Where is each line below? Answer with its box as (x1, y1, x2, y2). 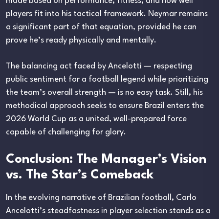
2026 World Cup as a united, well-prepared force (6, 114, 187, 123)
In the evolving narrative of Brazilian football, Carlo (6, 193, 197, 202)
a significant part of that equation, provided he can (6, 22, 197, 31)
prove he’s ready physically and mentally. (6, 36, 156, 44)
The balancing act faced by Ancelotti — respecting (6, 62, 192, 70)
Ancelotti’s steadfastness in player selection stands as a (6, 206, 211, 215)
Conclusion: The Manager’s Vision (6, 153, 206, 166)
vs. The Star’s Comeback (6, 168, 153, 181)
